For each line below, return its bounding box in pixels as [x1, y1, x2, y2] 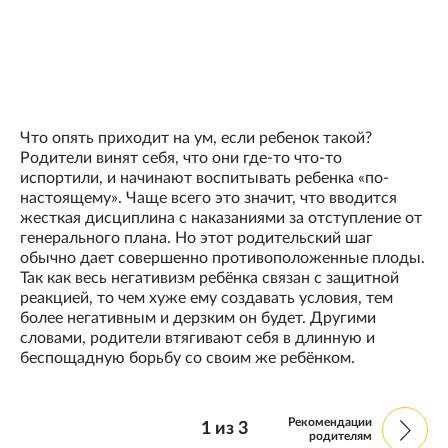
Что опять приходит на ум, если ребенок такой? [20, 130, 372, 147]
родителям [309, 430, 372, 443]
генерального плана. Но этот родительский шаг [20, 230, 373, 247]
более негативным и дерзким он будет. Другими [20, 310, 376, 327]
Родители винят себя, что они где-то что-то [20, 150, 342, 167]
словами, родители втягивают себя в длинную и [20, 330, 375, 347]
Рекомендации [288, 416, 372, 429]
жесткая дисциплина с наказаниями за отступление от [20, 210, 422, 227]
